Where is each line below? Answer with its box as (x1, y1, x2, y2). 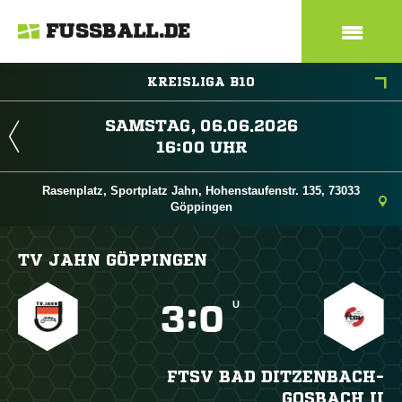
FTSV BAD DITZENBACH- (166, 368, 384, 384)
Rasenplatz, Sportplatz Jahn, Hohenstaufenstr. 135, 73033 (42, 184, 360, 197)
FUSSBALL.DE (46, 22, 191, 41)
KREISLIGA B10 (147, 75, 255, 88)
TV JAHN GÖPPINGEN (18, 251, 207, 267)
